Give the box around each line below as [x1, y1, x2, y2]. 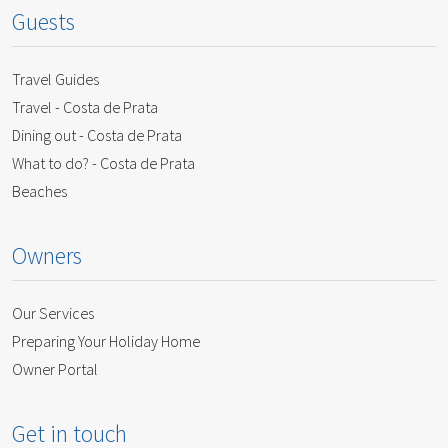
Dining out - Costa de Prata [12, 125, 182, 145]
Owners [12, 240, 82, 271]
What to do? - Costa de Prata [12, 153, 195, 173]
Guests [12, 6, 75, 37]
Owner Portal [12, 359, 98, 379]
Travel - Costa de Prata [12, 97, 158, 117]
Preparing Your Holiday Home [12, 331, 200, 351]
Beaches [12, 181, 67, 201]
